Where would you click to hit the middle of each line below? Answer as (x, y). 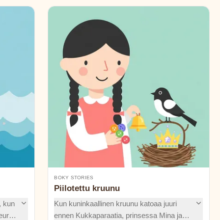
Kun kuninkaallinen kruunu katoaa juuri (116, 204)
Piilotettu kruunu (87, 189)
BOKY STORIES (74, 177)
